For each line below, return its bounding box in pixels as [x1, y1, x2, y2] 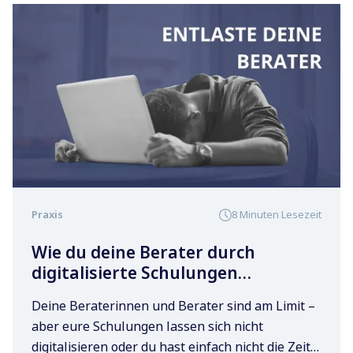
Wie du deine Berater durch [32, 241, 255, 264]
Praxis [32, 207, 63, 222]
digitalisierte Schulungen [32, 262, 238, 284]
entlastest [32, 282, 117, 305]
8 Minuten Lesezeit [232, 207, 321, 222]
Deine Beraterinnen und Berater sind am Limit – [32, 297, 315, 315]
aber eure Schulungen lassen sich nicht [32, 318, 263, 336]
